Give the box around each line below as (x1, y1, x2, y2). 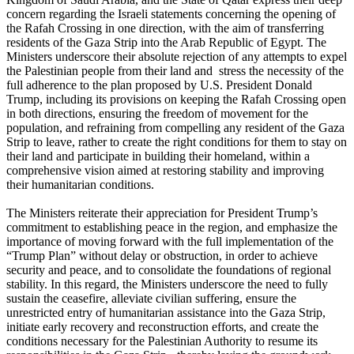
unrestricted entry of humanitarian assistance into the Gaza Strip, (6, 306, 326, 320)
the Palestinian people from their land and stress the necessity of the (6, 64, 344, 78)
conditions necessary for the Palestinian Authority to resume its (6, 334, 318, 348)
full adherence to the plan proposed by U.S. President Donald (6, 78, 312, 92)
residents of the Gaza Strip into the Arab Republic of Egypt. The (6, 36, 326, 50)
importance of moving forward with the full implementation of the (6, 235, 333, 249)
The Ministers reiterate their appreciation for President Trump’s (6, 206, 318, 220)
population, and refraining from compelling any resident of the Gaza (6, 121, 345, 135)
